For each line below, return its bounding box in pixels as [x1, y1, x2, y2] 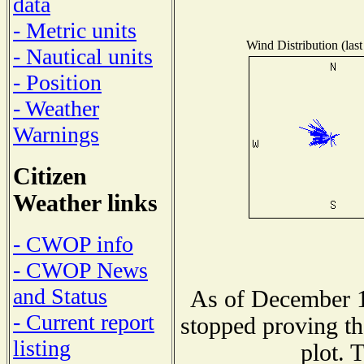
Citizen [13, 162, 87, 189]
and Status [13, 284, 107, 310]
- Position [13, 69, 102, 95]
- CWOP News [13, 258, 148, 284]
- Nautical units [13, 43, 153, 69]
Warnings [13, 121, 99, 147]
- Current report [13, 310, 154, 336]
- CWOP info [13, 232, 133, 258]
